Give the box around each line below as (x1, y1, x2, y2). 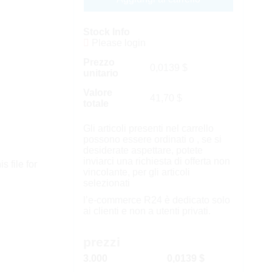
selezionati (83, 178, 130, 188)
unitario (83, 68, 118, 78)
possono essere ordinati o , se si (83, 134, 222, 144)
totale (83, 98, 109, 109)
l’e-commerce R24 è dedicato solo (83, 195, 230, 205)
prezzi (83, 235, 120, 249)
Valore (83, 87, 112, 98)
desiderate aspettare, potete (83, 145, 203, 155)
